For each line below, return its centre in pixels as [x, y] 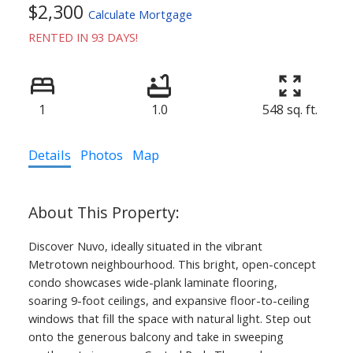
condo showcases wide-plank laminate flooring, [152, 282]
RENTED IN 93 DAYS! [83, 37]
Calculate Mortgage [140, 14]
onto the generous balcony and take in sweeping [156, 336]
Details [49, 154]
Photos [101, 154]
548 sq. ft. [290, 109]
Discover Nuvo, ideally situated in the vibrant [145, 245]
